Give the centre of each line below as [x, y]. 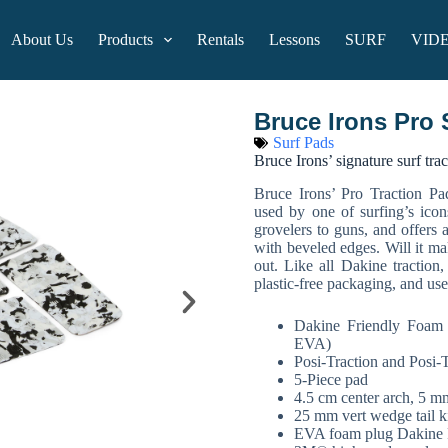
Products [126, 39]
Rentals [221, 39]
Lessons [295, 39]
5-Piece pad [331, 379]
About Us [42, 39]
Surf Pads [303, 142]
